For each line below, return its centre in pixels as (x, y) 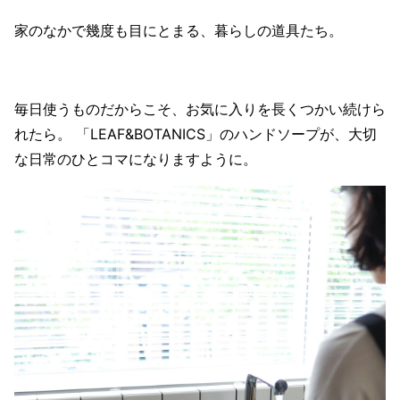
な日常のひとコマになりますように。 (138, 158)
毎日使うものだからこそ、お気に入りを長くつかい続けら (200, 108)
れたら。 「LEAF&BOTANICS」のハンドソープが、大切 (196, 133)
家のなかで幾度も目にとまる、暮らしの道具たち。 (179, 30)
